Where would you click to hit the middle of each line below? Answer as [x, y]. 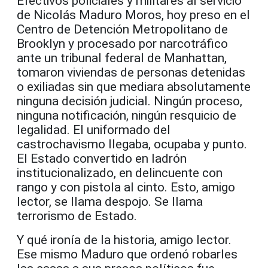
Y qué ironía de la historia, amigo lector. [124, 240]
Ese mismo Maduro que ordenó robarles [127, 254]
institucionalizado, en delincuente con [120, 173]
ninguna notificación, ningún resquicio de [127, 115]
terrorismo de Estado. [77, 216]
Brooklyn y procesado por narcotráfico [122, 43]
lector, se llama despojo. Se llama [110, 201]
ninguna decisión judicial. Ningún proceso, [130, 101]
